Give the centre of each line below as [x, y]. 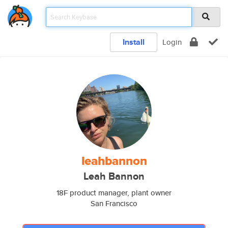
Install [134, 42]
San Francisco [114, 203]
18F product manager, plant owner [114, 193]
